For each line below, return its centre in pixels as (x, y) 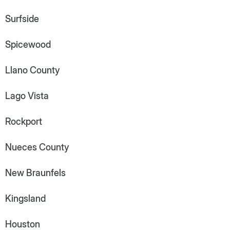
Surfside (22, 18)
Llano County (32, 70)
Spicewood (28, 44)
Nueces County (37, 147)
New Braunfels (35, 172)
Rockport (24, 121)
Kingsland (25, 198)
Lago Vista (27, 95)
